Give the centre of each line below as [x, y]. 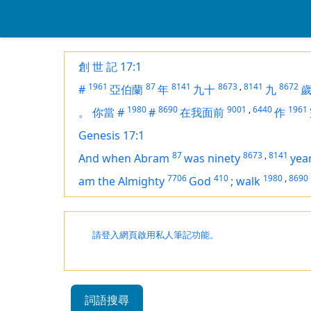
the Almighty [131, 181]
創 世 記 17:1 [110, 67]
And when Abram [124, 158]
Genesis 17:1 [111, 135]
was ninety [212, 158]
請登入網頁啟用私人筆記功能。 [155, 235]
